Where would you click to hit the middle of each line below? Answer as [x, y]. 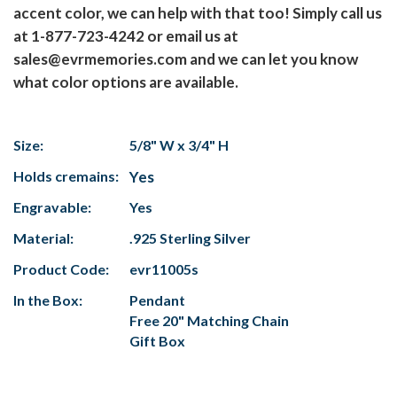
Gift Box [157, 341]
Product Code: [61, 269]
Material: [43, 238]
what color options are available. [126, 82]
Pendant [157, 300]
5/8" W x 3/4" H [179, 145]
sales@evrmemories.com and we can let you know [186, 59]
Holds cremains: [66, 176]
